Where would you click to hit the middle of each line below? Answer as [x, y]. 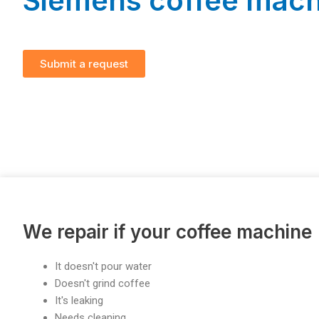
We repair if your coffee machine [167, 231]
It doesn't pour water [103, 266]
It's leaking [79, 300]
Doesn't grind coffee [103, 283]
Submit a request [84, 64]
